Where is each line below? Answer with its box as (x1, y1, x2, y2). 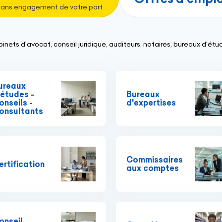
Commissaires (126, 155, 183, 165)
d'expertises (126, 98, 176, 108)
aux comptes (126, 163, 179, 173)
